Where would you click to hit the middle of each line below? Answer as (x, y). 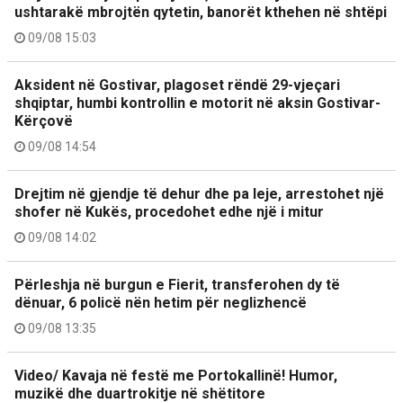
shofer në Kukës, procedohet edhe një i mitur (169, 211)
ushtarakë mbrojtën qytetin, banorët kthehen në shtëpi (201, 12)
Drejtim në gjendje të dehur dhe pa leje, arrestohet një (199, 193)
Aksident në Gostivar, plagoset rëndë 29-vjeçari (177, 85)
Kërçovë (44, 121)
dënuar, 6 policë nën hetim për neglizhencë (161, 302)
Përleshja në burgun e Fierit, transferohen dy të (177, 284)
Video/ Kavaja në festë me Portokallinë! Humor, (176, 375)
